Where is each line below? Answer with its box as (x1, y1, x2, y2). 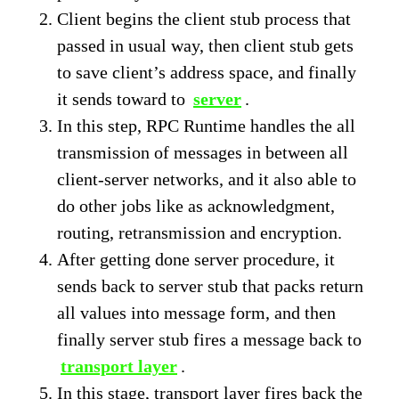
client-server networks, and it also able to (57, 169, 356, 190)
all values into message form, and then (57, 303, 336, 323)
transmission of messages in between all (57, 142, 348, 163)
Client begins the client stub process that (57, 9, 351, 29)
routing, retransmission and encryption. (57, 223, 342, 243)
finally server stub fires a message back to (57, 330, 362, 350)
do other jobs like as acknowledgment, (57, 196, 335, 216)
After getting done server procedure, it (57, 249, 335, 270)
